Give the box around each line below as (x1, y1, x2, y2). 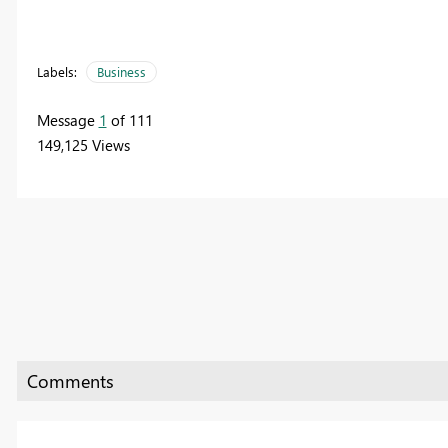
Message (36, 110, 99, 131)
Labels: (36, 63, 77, 81)
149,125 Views (36, 135, 130, 156)
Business (96, 63, 146, 81)
